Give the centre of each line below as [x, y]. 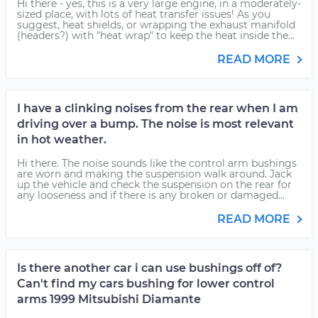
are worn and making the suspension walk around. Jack [154, 174]
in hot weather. [62, 139]
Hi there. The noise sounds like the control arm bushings [157, 163]
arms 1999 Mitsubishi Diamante [109, 299]
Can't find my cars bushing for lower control [146, 284]
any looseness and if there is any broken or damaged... [151, 195]
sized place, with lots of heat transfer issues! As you [144, 14]
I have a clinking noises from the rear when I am [158, 108]
